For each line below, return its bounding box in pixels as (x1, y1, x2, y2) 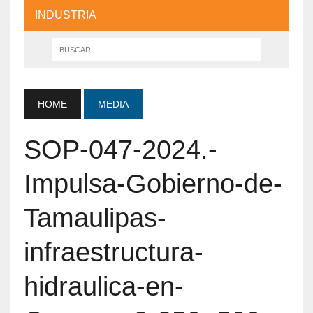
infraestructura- (23, 237, 203, 267)
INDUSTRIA (34, 8, 96, 21)
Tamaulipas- (23, 203, 166, 233)
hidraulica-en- (23, 271, 184, 301)
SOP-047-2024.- (23, 134, 217, 164)
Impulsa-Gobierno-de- (23, 168, 282, 198)
